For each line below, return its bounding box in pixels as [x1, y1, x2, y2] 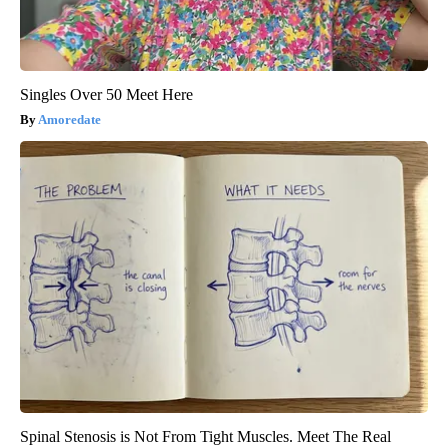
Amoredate [38, 111, 101, 127]
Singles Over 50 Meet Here [20, 85, 193, 103]
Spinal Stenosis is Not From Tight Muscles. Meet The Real [20, 427, 391, 445]
